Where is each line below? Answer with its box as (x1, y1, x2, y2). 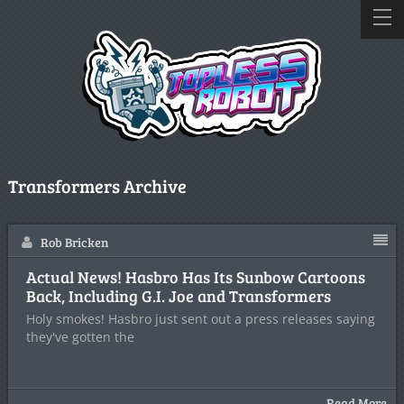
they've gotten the (25, 328, 134, 345)
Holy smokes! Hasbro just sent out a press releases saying (25, 310, 375, 327)
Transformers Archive (7, 173, 187, 198)
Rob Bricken (40, 234, 108, 251)
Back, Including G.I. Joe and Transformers (25, 285, 331, 307)
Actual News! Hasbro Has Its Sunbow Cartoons (25, 266, 365, 288)
